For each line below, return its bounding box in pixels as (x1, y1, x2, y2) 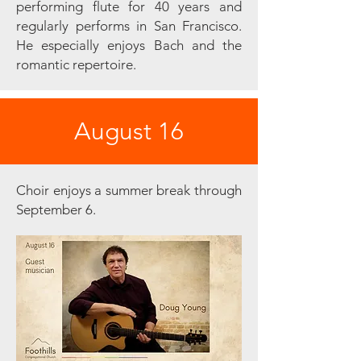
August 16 (74, 117, 184, 146)
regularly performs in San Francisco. (16, 18, 242, 34)
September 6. (16, 201, 96, 218)
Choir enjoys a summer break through (16, 182, 242, 198)
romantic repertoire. (16, 56, 136, 73)
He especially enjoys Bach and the (16, 37, 242, 53)
